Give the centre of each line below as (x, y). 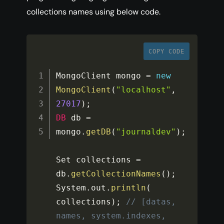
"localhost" (144, 90)
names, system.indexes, (111, 216)
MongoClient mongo (101, 76)
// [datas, (151, 202)
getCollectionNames (116, 174)
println (129, 188)
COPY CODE (166, 52)
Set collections (96, 160)
